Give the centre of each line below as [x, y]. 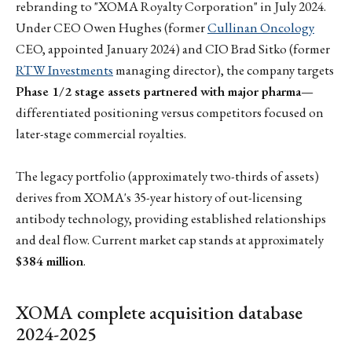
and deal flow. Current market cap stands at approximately [170, 240]
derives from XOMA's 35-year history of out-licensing [159, 198]
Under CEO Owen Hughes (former [112, 27]
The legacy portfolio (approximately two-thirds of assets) [167, 176]
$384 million [49, 261]
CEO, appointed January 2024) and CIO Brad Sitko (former [173, 48]
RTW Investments [64, 70]
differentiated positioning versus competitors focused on [170, 112]
